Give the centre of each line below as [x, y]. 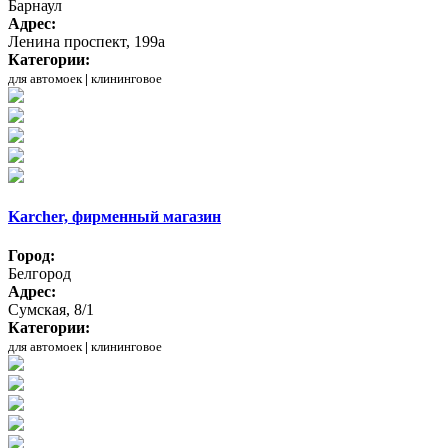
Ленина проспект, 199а [86, 41]
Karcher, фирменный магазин [114, 216]
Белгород [39, 274]
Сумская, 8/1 [51, 310]
